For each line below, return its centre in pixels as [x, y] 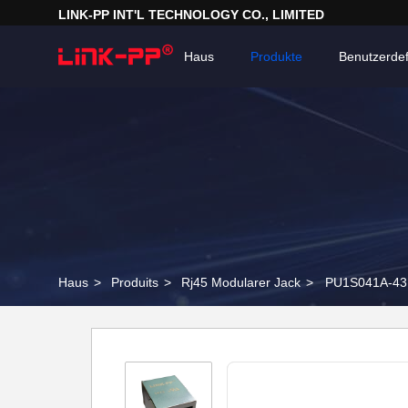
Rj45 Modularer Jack [241, 282]
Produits [135, 282]
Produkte [276, 56]
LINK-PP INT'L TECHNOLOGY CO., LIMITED [191, 15]
